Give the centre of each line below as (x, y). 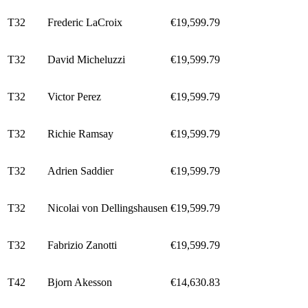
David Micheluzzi (86, 59)
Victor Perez (74, 96)
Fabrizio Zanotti (82, 245)
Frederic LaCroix (85, 22)
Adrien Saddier (80, 170)
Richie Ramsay (80, 133)
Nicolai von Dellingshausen (108, 208)
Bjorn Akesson (80, 282)
